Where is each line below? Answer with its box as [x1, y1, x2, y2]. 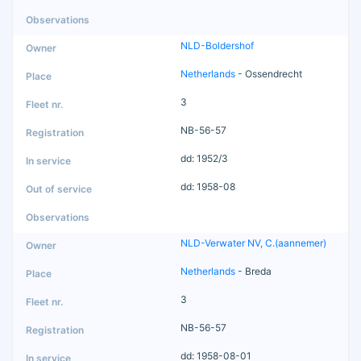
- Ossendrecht [235, 68, 302, 81]
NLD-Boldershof [180, 39, 254, 52]
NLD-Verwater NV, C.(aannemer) [180, 237, 326, 250]
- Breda [235, 265, 272, 278]
